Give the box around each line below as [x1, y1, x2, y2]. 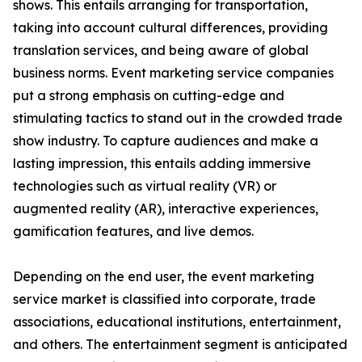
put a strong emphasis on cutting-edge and [13, 87, 284, 104]
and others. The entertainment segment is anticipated [13, 336, 347, 353]
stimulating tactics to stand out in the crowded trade [13, 110, 343, 127]
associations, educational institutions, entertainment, [13, 314, 341, 330]
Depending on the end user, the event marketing [13, 268, 314, 285]
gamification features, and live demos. [13, 223, 254, 240]
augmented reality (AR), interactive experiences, [13, 200, 318, 217]
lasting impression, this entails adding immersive [13, 155, 311, 172]
